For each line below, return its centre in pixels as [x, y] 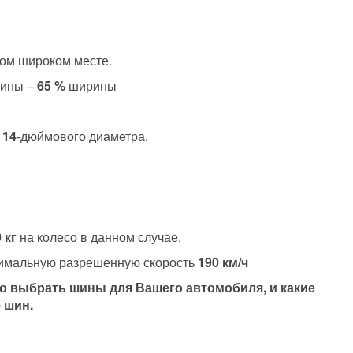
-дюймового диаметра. [82, 136]
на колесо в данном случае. [99, 236]
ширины [91, 85]
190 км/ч [223, 262]
